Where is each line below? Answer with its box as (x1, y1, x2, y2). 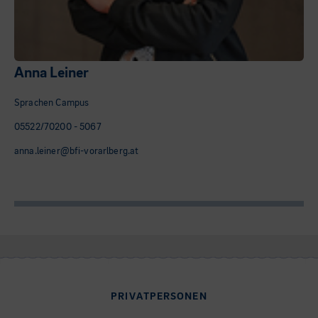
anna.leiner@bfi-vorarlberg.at (14, 146, 139, 156)
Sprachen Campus (14, 97, 89, 108)
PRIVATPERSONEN (111, 291, 207, 302)
